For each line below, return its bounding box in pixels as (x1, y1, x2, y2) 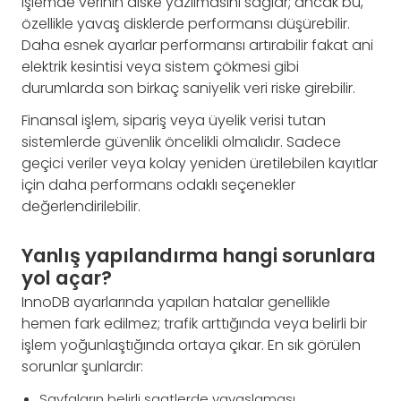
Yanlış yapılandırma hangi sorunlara (21, 242, 376, 270)
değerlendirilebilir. (21, 196, 141, 218)
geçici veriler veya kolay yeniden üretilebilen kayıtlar (21, 153, 378, 175)
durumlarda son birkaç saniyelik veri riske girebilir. (21, 78, 355, 99)
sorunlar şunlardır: (21, 355, 143, 377)
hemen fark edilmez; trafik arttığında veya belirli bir (21, 312, 367, 334)
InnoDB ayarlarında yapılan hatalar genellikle (21, 291, 330, 312)
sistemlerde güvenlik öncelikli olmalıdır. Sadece (21, 132, 341, 153)
